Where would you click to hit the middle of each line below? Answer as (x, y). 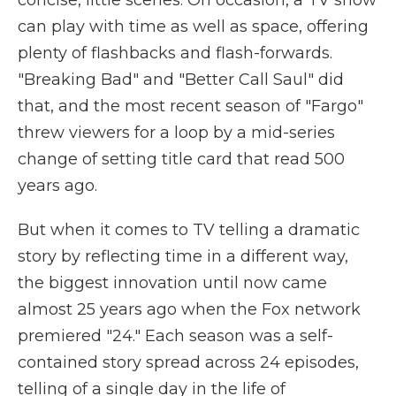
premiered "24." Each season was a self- (175, 336)
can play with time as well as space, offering (193, 27)
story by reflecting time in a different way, (183, 256)
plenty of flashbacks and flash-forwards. (175, 53)
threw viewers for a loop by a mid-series (176, 133)
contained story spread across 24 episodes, (188, 362)
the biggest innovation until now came (172, 283)
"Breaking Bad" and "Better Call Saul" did (181, 80)
